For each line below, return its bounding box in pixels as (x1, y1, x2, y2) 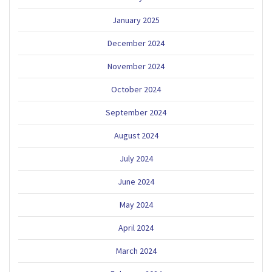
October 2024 (111, 83, 161, 95)
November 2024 (107, 60, 165, 72)
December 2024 (107, 37, 165, 49)
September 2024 (106, 106, 166, 118)
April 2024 (118, 222, 154, 233)
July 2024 (119, 152, 153, 164)
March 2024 (115, 245, 157, 256)
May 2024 (119, 199, 153, 210)
